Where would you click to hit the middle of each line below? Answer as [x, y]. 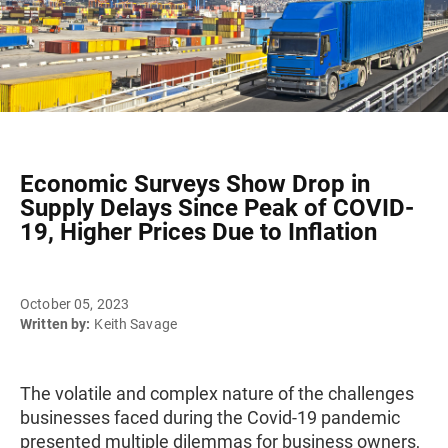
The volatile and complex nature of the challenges [217, 393]
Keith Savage [135, 324]
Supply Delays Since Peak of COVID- [217, 208]
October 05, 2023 [75, 304]
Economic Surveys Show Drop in [195, 184]
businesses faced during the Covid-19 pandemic [210, 417]
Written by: [55, 324]
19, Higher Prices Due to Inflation [198, 232]
